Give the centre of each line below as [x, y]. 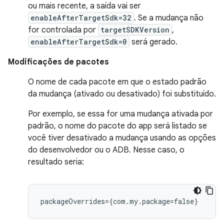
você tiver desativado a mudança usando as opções [122, 138]
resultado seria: [56, 162]
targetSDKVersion [135, 29]
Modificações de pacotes [58, 62]
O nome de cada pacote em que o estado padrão [117, 82]
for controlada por [63, 30]
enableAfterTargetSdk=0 [79, 41]
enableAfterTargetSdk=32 [81, 17]
